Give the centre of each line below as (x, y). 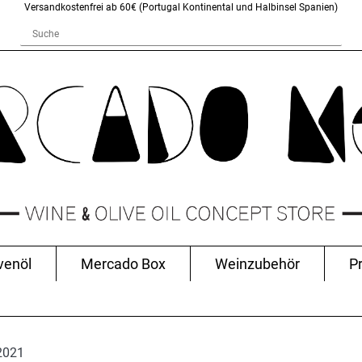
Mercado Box (124, 264)
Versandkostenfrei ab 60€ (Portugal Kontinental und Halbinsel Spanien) (181, 7)
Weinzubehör (258, 264)
